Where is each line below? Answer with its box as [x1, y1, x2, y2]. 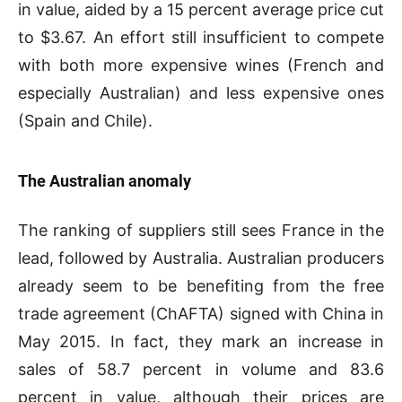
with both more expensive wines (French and [18, 55, 384, 74]
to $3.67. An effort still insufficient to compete [18, 27, 384, 47]
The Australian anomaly [18, 170, 191, 190]
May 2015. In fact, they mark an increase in [18, 331, 384, 351]
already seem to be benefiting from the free [18, 275, 384, 295]
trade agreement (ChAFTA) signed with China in [18, 303, 384, 323]
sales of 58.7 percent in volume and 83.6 [18, 359, 384, 379]
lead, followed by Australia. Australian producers [18, 248, 384, 267]
